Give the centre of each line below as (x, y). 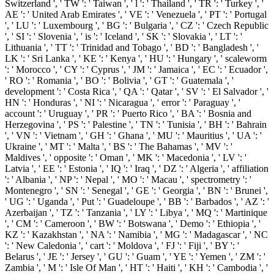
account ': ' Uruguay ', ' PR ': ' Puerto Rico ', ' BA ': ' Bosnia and (128, 113)
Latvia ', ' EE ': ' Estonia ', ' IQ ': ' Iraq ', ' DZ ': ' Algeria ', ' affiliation (137, 168)
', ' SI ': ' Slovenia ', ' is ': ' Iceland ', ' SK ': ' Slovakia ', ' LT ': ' (124, 36)
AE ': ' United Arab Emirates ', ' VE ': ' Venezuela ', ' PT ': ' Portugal (136, 14)
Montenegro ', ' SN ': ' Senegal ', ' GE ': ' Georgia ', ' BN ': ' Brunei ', (136, 190)
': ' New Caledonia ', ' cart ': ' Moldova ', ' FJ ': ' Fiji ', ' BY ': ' (122, 245)
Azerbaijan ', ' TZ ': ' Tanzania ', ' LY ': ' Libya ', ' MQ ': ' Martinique (136, 212)
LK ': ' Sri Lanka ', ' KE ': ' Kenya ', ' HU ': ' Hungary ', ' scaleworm (136, 58)
